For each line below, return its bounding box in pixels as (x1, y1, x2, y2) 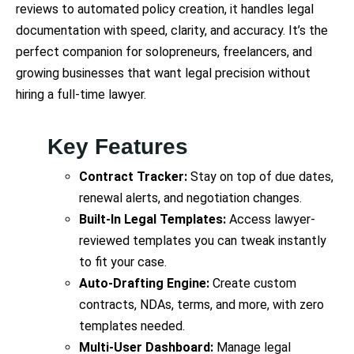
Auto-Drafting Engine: (79, 275, 209, 291)
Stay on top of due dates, (190, 168, 333, 184)
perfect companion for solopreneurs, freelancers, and (16, 43, 312, 59)
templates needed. (79, 318, 185, 333)
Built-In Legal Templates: (79, 211, 229, 227)
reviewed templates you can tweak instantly (79, 232, 326, 248)
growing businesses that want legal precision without (16, 65, 311, 81)
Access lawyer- (229, 211, 315, 227)
